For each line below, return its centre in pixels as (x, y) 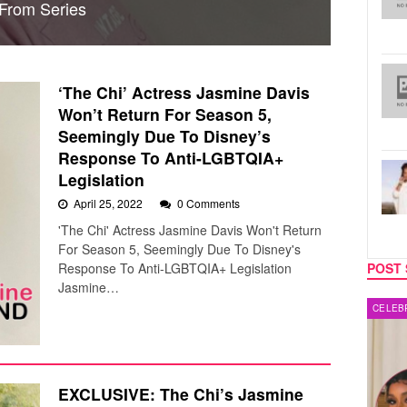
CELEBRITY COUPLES (152, 308)
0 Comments (208, 203)
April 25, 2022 (109, 203)
